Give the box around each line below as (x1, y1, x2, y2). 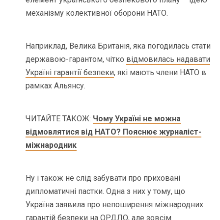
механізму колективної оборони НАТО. (26, 8, 168, 18)
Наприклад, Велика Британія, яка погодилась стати (26, 41, 211, 51)
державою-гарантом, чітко (26, 55, 127, 64)
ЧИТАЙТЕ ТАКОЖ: (26, 114, 93, 124)
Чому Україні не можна (93, 114, 181, 124)
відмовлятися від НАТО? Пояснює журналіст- (26, 127, 202, 137)
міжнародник (26, 140, 77, 150)
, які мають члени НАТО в (114, 68, 207, 78)
